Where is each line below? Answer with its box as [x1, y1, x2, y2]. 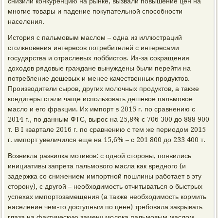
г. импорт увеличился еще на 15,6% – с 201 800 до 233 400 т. [8, 136, 206, 144]
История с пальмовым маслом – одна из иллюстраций [8, 34, 182, 41]
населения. [8, 18, 45, 25]
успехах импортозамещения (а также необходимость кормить [8, 193, 207, 200]
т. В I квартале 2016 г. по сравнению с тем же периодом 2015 [8, 126, 206, 133]
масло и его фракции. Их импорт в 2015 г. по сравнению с [8, 105, 196, 113]
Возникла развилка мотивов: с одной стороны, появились [8, 152, 192, 160]
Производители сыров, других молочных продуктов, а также [8, 85, 200, 92]
